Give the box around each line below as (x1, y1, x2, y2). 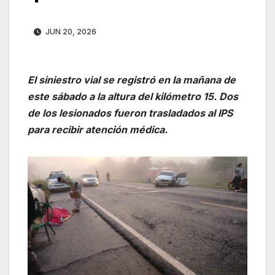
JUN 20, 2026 (44, 27, 96, 37)
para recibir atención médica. (28, 123, 168, 136)
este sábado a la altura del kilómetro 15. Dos (28, 90, 238, 103)
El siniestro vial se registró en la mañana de (28, 74, 236, 87)
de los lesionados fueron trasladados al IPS (28, 107, 233, 120)
